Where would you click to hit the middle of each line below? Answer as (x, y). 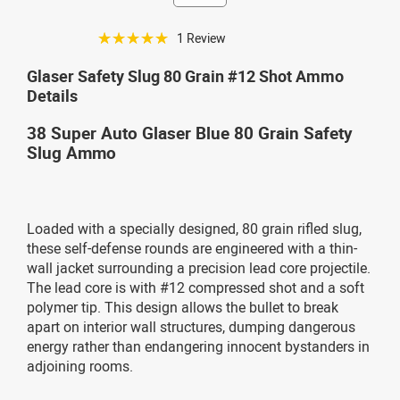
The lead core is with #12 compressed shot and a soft (196, 287)
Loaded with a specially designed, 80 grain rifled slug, (194, 228)
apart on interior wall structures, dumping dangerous (191, 326)
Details (52, 95)
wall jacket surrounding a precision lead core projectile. (199, 267)
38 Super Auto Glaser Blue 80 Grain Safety (190, 132)
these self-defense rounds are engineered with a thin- (192, 248)
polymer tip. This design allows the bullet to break (183, 307)
